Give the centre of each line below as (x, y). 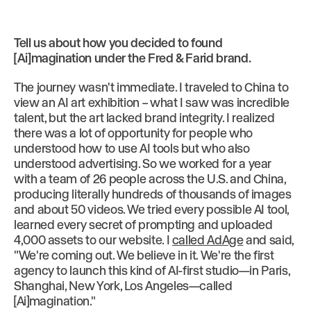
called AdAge (208, 239)
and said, (268, 239)
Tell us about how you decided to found (118, 42)
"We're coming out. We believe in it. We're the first (144, 255)
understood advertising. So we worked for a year (143, 163)
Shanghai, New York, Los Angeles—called (123, 285)
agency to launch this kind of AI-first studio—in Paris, (152, 270)
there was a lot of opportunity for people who (133, 133)
